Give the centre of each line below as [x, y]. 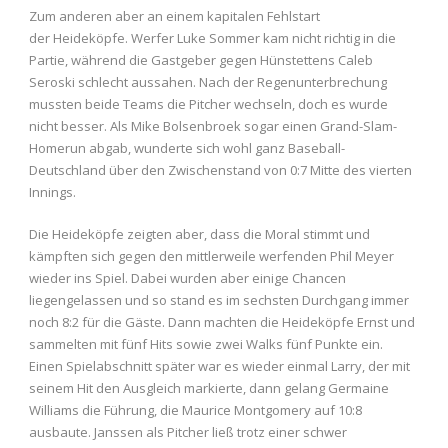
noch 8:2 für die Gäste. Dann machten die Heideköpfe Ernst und [222, 322]
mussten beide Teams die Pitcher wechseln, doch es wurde [208, 104]
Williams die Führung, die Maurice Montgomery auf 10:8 [195, 410]
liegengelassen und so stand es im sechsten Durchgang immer [219, 300]
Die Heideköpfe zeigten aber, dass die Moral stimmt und [199, 234]
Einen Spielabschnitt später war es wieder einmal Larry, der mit [219, 366]
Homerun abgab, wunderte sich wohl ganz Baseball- [187, 148]
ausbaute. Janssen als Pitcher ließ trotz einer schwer [188, 432]
